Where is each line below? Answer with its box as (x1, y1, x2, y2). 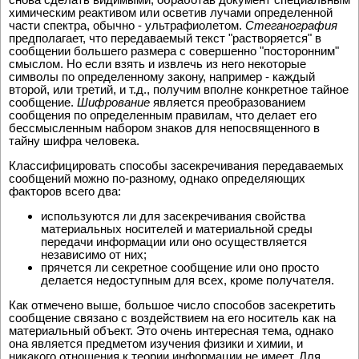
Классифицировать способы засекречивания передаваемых (9, 159, 344, 173)
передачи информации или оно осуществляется (41, 235, 307, 249)
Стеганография (245, 18, 337, 33)
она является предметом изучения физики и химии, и (9, 337, 303, 351)
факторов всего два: (9, 184, 121, 199)
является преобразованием (150, 95, 305, 110)
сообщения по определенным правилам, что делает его (9, 108, 317, 123)
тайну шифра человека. (9, 134, 139, 148)
